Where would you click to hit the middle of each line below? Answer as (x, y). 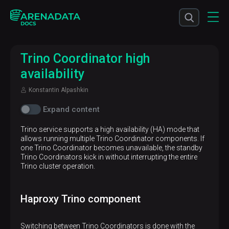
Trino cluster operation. (58, 166)
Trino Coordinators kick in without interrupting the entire (109, 157)
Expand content (71, 109)
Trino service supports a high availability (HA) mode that (110, 129)
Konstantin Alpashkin (59, 90)
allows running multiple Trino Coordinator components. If (112, 139)
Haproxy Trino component (81, 199)
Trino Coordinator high (85, 59)
